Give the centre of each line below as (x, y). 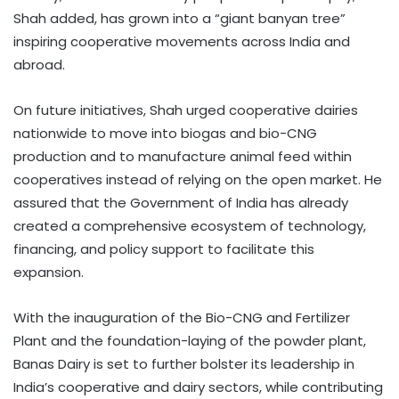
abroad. (39, 65)
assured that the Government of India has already (181, 203)
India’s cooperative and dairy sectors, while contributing (198, 387)
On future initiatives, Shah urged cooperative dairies (186, 110)
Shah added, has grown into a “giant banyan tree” (179, 19)
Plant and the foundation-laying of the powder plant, (190, 341)
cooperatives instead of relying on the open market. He (198, 180)
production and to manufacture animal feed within (183, 157)
